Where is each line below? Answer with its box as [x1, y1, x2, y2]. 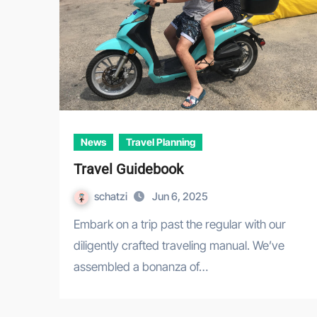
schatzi [94, 190, 129, 204]
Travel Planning [126, 136, 195, 149]
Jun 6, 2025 [152, 190, 208, 204]
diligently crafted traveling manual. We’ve [74, 238, 284, 253]
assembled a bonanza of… [74, 260, 208, 275]
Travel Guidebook [74, 161, 183, 178]
